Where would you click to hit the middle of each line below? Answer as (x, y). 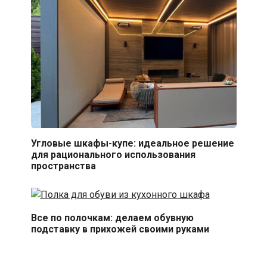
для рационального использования (113, 155)
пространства (63, 166)
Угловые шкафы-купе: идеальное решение (132, 143)
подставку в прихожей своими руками (120, 229)
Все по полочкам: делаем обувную (112, 218)
